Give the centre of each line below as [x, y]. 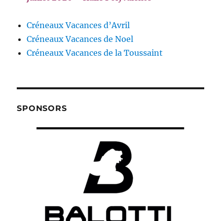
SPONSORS [42, 108]
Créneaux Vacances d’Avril [78, 25]
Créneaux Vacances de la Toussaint [95, 53]
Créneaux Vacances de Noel [80, 39]
